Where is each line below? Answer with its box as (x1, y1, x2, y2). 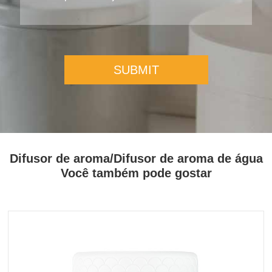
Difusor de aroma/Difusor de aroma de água (9, 152, 263, 166)
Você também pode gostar (60, 166, 212, 180)
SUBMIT (113, 63, 159, 77)
